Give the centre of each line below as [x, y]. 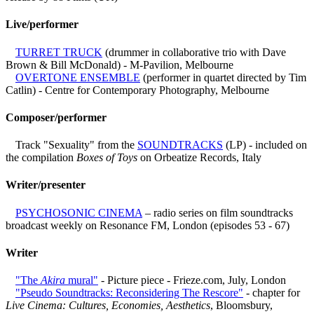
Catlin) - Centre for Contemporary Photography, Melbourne [137, 90]
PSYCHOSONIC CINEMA [79, 212]
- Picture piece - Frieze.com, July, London [192, 280]
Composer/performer [56, 117]
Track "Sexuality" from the [75, 145]
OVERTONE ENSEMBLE [78, 77]
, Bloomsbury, [241, 306]
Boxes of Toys [107, 158]
